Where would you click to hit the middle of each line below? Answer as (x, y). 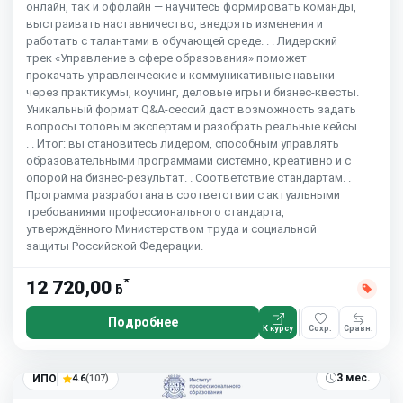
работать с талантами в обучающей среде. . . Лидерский (182, 41)
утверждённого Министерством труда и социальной (171, 229)
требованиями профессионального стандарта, (155, 212)
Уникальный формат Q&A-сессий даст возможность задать (191, 110)
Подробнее (143, 322)
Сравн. (358, 328)
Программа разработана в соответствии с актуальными (183, 195)
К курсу (278, 328)
